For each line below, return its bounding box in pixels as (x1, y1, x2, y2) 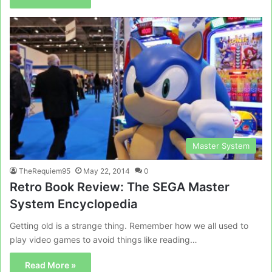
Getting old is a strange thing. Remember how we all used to (10, 220, 248, 231)
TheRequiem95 (19, 166, 70, 175)
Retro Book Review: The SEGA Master (10, 179, 229, 194)
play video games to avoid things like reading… (10, 234, 197, 245)
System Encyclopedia (10, 196, 137, 211)
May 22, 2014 (83, 166, 130, 175)
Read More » (25, 259, 76, 270)
